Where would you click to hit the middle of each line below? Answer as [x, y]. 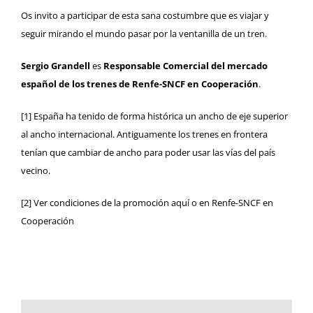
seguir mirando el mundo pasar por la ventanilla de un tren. [144, 33]
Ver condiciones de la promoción [101, 202]
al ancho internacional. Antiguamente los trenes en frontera [144, 134]
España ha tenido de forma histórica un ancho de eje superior [160, 116]
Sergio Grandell [56, 65]
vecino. [36, 170]
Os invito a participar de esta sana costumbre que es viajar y [145, 15]
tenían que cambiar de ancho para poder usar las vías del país [148, 152]
